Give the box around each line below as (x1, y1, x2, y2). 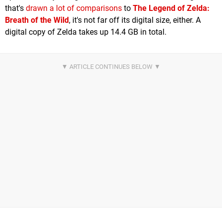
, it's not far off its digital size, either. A (69, 15, 201, 25)
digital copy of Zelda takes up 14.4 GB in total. (5, 27, 166, 37)
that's (5, 3, 26, 13)
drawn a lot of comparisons (26, 3, 122, 13)
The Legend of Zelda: (133, 3, 210, 13)
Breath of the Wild (5, 15, 69, 25)
